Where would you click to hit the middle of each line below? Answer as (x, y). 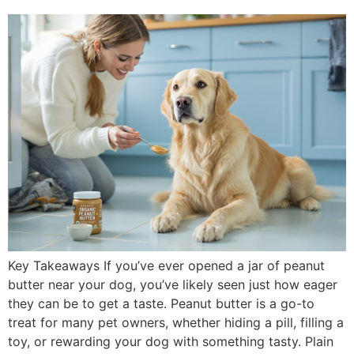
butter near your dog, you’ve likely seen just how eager (173, 285)
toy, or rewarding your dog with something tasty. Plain (171, 342)
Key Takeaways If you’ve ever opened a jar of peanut (166, 266)
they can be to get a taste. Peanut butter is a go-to (161, 304)
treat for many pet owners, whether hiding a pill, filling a (176, 323)
